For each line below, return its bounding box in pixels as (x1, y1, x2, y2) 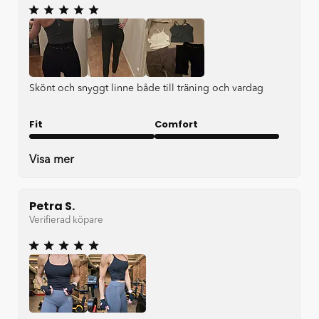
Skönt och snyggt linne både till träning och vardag (29, 83, 263, 94)
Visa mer (29, 155, 74, 167)
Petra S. (29, 198, 75, 215)
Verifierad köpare (29, 215, 103, 225)
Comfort (154, 117, 198, 132)
